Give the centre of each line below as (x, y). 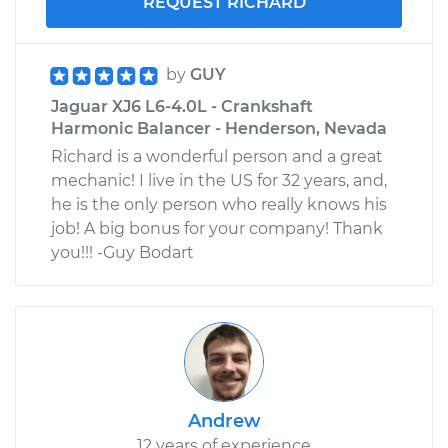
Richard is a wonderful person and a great (217, 156)
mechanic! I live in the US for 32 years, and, (219, 180)
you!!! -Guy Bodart (122, 252)
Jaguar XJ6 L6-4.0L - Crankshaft (182, 106)
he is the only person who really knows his (219, 204)
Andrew (224, 420)
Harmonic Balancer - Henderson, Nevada (219, 128)
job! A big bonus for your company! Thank (217, 228)
